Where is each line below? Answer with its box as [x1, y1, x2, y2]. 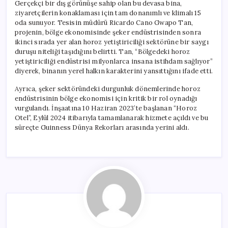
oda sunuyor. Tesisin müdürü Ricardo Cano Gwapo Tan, [15, 18, 193, 27]
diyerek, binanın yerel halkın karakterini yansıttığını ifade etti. [15, 66, 213, 75]
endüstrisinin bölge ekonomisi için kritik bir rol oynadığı [15, 94, 197, 103]
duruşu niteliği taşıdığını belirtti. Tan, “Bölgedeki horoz [15, 47, 190, 56]
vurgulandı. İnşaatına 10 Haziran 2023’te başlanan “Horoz [15, 103, 197, 112]
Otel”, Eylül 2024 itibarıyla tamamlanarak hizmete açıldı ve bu [15, 113, 209, 122]
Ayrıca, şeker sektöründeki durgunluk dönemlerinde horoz [15, 84, 201, 93]
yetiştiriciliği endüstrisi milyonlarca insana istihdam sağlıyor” [15, 56, 213, 66]
